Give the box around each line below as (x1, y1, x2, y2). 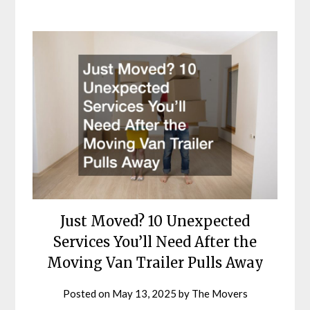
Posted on (62, 286, 112, 300)
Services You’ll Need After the (53, 232, 257, 250)
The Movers (191, 286, 248, 300)
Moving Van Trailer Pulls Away (46, 253, 264, 271)
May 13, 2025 (111, 286, 176, 300)
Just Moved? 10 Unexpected (60, 212, 250, 230)
